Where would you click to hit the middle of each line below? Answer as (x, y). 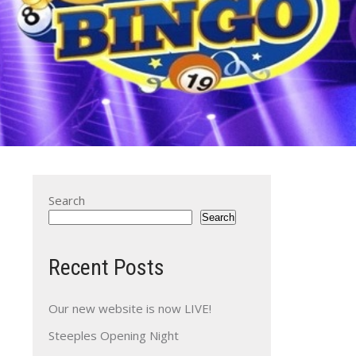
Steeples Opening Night (114, 335)
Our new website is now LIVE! (130, 308)
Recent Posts (106, 267)
